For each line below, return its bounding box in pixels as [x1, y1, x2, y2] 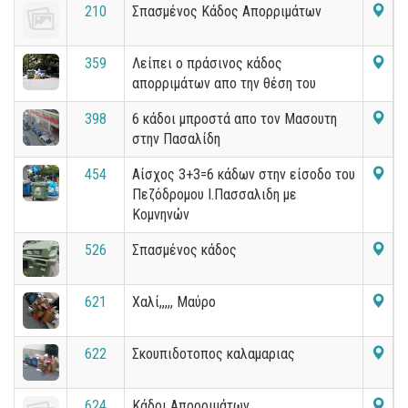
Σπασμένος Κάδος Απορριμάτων [132, 3, 321, 20]
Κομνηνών [132, 206, 189, 223]
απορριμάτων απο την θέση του [132, 75, 316, 92]
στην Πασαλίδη [132, 130, 220, 148]
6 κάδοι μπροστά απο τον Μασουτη [132, 110, 337, 127]
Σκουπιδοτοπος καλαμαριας [132, 345, 295, 362]
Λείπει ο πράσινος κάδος [132, 55, 282, 72]
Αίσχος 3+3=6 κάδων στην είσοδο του [132, 166, 355, 183]
